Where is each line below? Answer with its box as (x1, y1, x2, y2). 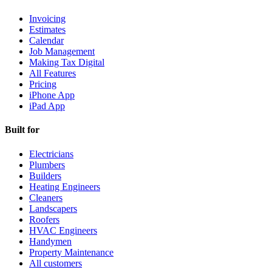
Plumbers (29, 159, 65, 170)
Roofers (29, 214, 59, 225)
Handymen (29, 236, 72, 246)
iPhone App (29, 90, 75, 101)
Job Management (29, 46, 95, 57)
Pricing (29, 79, 56, 90)
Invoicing (29, 13, 66, 24)
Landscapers (29, 203, 77, 214)
